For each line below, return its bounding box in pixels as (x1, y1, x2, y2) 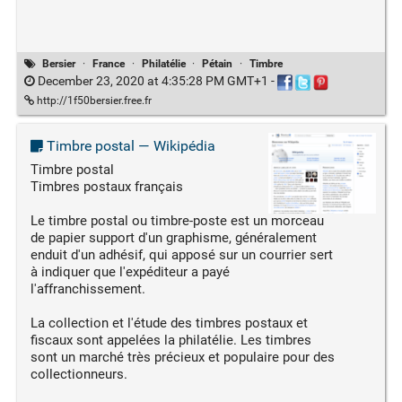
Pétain (202, 57, 233, 71)
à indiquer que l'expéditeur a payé (30, 263, 230, 280)
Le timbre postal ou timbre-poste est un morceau (30, 212, 324, 229)
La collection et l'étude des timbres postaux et (30, 314, 308, 331)
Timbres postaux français (30, 178, 183, 195)
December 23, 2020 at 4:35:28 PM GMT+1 (34, 74, 271, 89)
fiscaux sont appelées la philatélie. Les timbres (30, 331, 311, 348)
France (92, 57, 126, 71)
